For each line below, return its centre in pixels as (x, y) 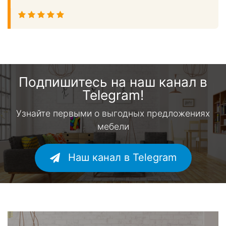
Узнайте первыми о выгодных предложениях (113, 114)
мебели (113, 127)
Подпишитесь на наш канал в (113, 82)
